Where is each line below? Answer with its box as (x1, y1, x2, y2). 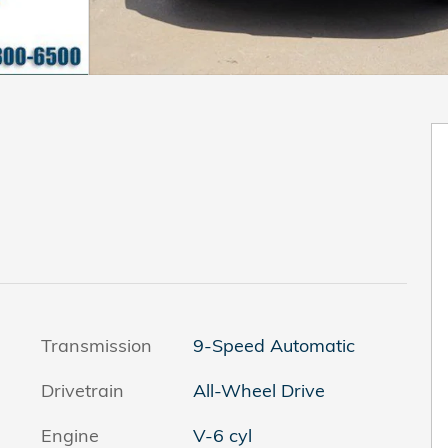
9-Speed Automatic (192, 333, 355, 357)
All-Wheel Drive (192, 378, 326, 402)
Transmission (41, 333, 152, 357)
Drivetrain (41, 378, 124, 402)
